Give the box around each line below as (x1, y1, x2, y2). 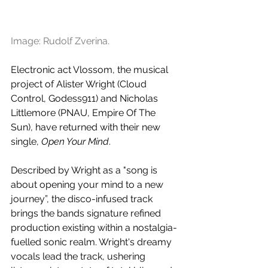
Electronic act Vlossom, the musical (11, 63, 170, 75)
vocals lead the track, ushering (11, 250, 148, 262)
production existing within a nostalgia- (11, 221, 177, 233)
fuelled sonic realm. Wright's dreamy (11, 236, 174, 248)
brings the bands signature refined (11, 207, 163, 219)
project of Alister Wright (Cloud (11, 78, 149, 90)
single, (11, 135, 41, 147)
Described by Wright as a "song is (11, 164, 160, 176)
